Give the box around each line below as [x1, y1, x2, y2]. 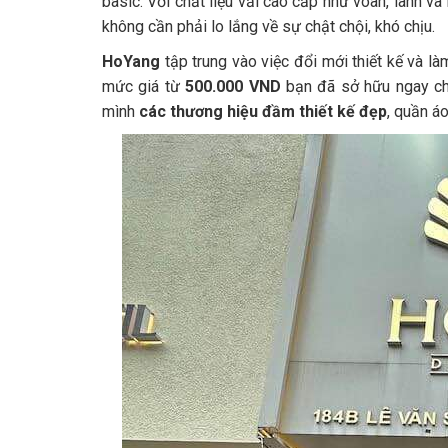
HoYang [102, 52, 160, 72]
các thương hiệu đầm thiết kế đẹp [139, 102, 387, 122]
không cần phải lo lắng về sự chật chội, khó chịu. [102, 17, 435, 37]
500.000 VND [185, 77, 281, 97]
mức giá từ [102, 77, 186, 97]
